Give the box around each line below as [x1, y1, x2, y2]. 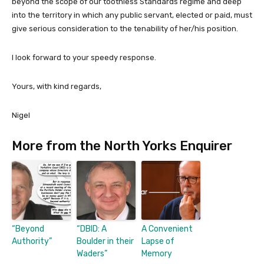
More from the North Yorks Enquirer [12, 137, 232, 154]
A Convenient [141, 223, 193, 234]
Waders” [77, 248, 107, 259]
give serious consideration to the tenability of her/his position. [12, 24, 238, 33]
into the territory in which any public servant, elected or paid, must [12, 10, 252, 19]
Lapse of [141, 236, 174, 246]
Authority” [12, 236, 52, 246]
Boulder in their [77, 236, 134, 246]
